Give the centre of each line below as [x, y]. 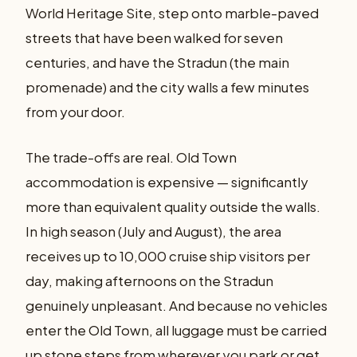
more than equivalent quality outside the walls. [173, 206]
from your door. [75, 112]
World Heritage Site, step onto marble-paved [172, 13]
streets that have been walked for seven [154, 38]
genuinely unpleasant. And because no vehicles [177, 305]
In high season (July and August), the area [153, 231]
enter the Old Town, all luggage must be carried [176, 330]
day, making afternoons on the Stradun [149, 280]
